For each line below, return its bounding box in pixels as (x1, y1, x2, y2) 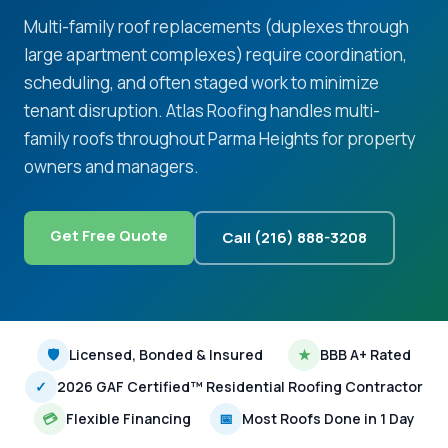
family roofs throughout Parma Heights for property (24, 127, 416, 150)
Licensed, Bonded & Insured (68, 345, 263, 364)
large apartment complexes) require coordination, (24, 43, 407, 66)
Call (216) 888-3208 (222, 227, 367, 248)
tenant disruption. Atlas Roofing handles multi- (24, 99, 380, 122)
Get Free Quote (50, 225, 168, 246)
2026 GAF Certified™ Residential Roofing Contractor (57, 377, 423, 396)
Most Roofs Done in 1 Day (241, 409, 415, 428)
